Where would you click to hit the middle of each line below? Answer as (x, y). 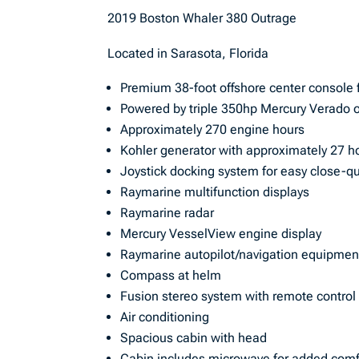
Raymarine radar (167, 213)
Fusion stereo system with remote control (238, 296)
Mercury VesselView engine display (221, 234)
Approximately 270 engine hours (213, 129)
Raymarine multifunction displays (215, 192)
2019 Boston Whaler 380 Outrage (202, 18)
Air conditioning (165, 317)
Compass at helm (171, 275)
